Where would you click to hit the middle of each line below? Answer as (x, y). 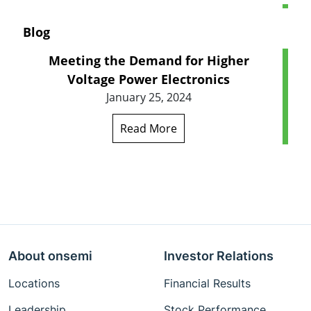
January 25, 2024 (149, 98)
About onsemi (50, 256)
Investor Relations (219, 256)
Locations (34, 283)
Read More (149, 129)
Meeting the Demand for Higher (149, 61)
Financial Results (207, 283)
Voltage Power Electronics (149, 79)
